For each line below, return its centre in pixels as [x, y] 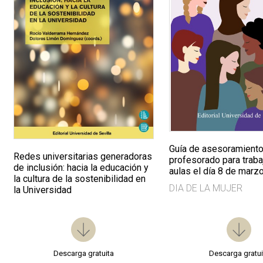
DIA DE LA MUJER [206, 188]
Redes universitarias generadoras [83, 157]
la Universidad [43, 190]
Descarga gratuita [83, 254]
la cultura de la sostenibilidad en [80, 179]
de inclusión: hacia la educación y [81, 168]
